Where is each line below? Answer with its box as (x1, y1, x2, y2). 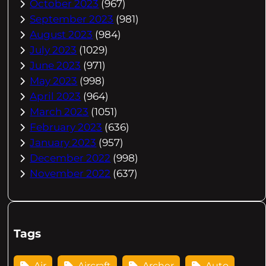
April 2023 (30, 90, 81, 103)
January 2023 (30, 137, 97, 149)
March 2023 (30, 106, 89, 118)
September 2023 (30, 13, 114, 26)
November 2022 (30, 167, 111, 180)
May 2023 (30, 75, 78, 87)
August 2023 (30, 28, 93, 41)
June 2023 (30, 59, 81, 72)
